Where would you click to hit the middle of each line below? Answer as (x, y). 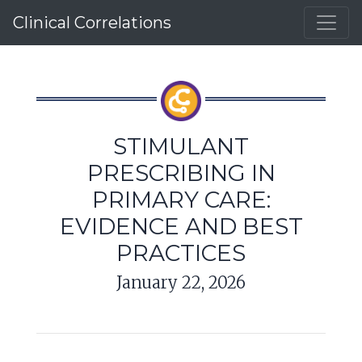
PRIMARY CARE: (181, 200)
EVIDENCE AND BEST (181, 226)
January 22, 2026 (181, 282)
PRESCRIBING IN (181, 173)
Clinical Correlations (92, 23)
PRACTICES (181, 253)
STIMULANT (181, 146)
